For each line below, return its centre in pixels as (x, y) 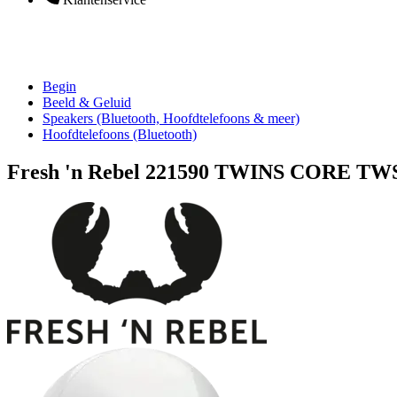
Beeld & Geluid (87, 102)
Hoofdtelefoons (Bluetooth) (120, 134)
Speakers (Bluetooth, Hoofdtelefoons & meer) (171, 118)
